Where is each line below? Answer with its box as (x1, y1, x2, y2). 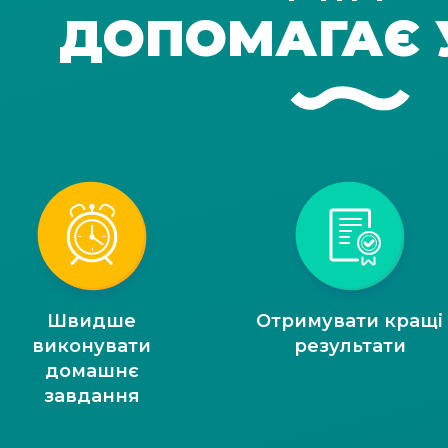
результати (293, 334, 406, 357)
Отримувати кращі (256, 309, 444, 332)
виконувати (32, 334, 152, 357)
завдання (43, 384, 140, 407)
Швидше (47, 309, 137, 332)
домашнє (44, 359, 139, 382)
